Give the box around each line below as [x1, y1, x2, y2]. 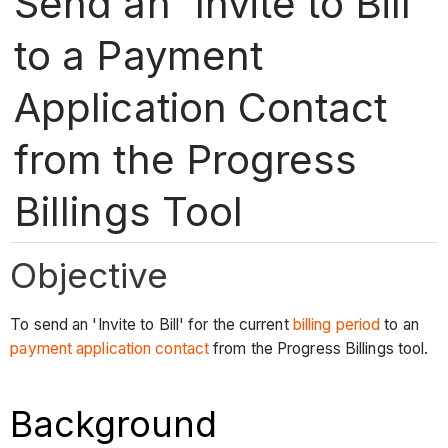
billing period [292, 315, 381, 335]
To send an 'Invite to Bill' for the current [10, 315, 293, 335]
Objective [10, 253, 169, 296]
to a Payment [14, 30, 263, 80]
